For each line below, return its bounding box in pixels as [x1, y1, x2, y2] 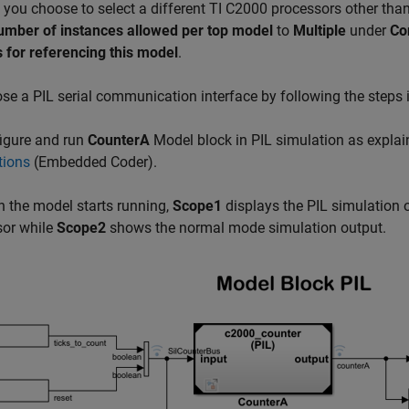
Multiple [293, 22, 346, 39]
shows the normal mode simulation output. [106, 219, 386, 236]
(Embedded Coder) [30, 153, 153, 171]
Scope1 [173, 197, 222, 215]
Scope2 [57, 219, 106, 236]
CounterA [88, 131, 150, 149]
